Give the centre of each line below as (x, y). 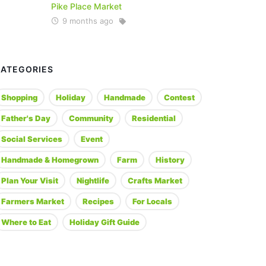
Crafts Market (155, 180)
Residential (154, 118)
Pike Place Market (87, 6)
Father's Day (26, 118)
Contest (180, 97)
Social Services (32, 139)
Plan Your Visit (30, 180)
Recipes (99, 201)
